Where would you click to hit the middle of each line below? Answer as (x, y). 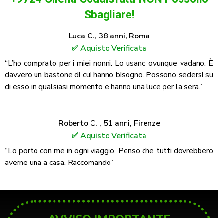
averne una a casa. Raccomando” (59, 162)
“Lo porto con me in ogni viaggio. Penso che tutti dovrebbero (109, 151)
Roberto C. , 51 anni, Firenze (109, 123)
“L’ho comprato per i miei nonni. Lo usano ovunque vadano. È (109, 64)
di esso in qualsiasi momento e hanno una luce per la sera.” (104, 87)
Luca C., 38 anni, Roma (109, 36)
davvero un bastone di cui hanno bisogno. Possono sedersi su (109, 75)
